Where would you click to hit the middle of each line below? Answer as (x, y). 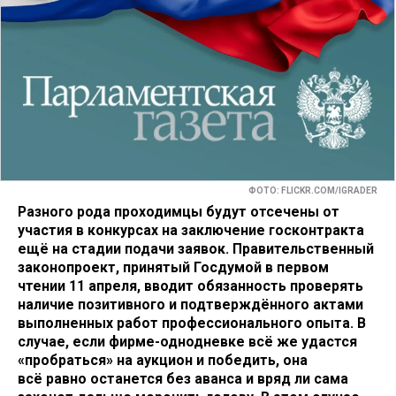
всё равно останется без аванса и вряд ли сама (183, 378)
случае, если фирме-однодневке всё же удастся (187, 341)
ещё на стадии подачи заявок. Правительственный (196, 248)
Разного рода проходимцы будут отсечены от (179, 211)
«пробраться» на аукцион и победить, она (163, 360)
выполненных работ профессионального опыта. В (192, 323)
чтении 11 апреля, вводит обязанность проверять (190, 286)
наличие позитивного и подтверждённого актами (190, 304)
